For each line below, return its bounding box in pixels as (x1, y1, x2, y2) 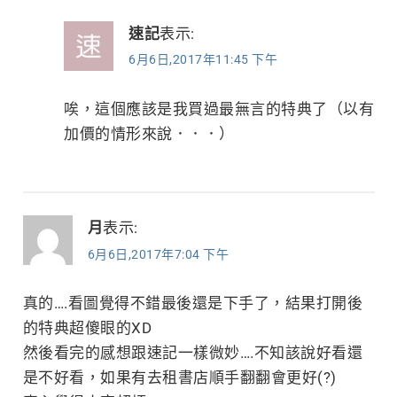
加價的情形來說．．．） (64, 124, 235, 143)
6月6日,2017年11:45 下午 (128, 52, 278, 67)
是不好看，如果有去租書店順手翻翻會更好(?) (22, 369, 337, 387)
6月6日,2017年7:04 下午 (87, 246, 229, 261)
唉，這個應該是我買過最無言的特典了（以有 (64, 99, 375, 118)
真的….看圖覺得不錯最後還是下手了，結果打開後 (22, 294, 362, 313)
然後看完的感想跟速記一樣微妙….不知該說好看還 (22, 344, 362, 362)
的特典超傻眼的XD (22, 319, 152, 338)
